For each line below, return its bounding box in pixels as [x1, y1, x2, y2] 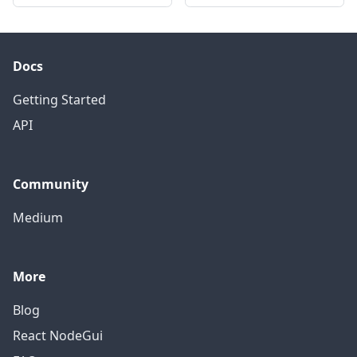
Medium [13, 209, 63, 227]
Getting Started [13, 91, 106, 109]
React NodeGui [13, 327, 103, 345]
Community [13, 175, 88, 194]
